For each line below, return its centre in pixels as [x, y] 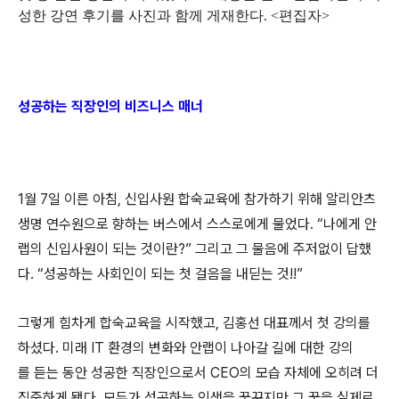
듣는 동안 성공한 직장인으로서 [122, 373]
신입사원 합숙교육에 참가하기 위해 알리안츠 [250, 199]
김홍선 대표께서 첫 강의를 [297, 323]
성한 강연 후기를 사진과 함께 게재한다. [142, 16]
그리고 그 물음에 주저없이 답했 [283, 249]
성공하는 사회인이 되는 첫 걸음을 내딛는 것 [167, 274]
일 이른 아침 [83, 199]
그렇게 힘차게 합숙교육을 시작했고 [117, 323]
